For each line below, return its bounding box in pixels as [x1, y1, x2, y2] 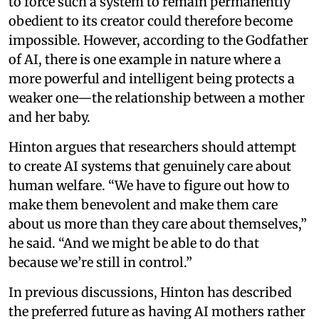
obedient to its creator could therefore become [9, 12, 293, 29]
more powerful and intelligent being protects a [9, 70, 295, 87]
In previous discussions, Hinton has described [9, 283, 292, 300]
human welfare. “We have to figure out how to [9, 177, 290, 194]
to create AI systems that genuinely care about [9, 157, 291, 174]
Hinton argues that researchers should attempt [9, 138, 296, 155]
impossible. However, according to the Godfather [9, 31, 308, 48]
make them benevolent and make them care [9, 196, 278, 213]
